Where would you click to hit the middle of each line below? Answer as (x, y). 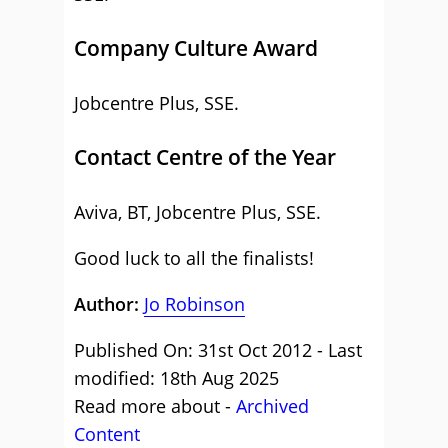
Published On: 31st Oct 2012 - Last (218, 350)
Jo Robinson (194, 304)
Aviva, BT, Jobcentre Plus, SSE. (197, 212)
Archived (272, 406)
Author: (109, 304)
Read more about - (155, 406)
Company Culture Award (196, 48)
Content (107, 434)
